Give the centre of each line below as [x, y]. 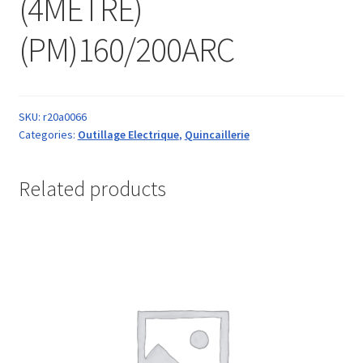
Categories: [48, 134]
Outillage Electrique [128, 134]
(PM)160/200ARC [126, 49]
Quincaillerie [217, 134]
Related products [92, 189]
